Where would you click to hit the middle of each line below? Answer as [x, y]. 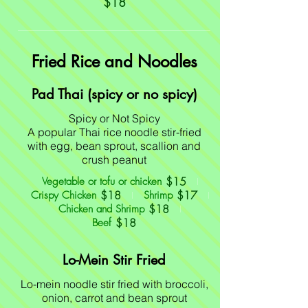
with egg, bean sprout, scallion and [114, 146]
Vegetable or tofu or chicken [101, 181]
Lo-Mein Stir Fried [114, 260]
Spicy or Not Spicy [114, 118]
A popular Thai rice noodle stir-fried [114, 132]
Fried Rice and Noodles [114, 62]
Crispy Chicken [63, 195]
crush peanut [114, 159]
